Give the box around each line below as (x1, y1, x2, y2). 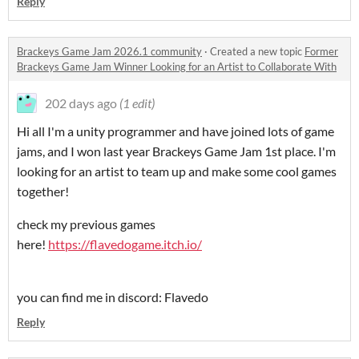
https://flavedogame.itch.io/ (48, 236, 202, 252)
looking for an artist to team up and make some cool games (17, 163, 337, 179)
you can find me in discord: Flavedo (17, 288, 208, 305)
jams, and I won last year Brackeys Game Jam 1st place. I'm (17, 143, 336, 159)
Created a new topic (210, 44, 305, 58)
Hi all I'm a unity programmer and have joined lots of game (17, 123, 334, 139)
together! (17, 183, 69, 199)
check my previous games (17, 216, 155, 232)
